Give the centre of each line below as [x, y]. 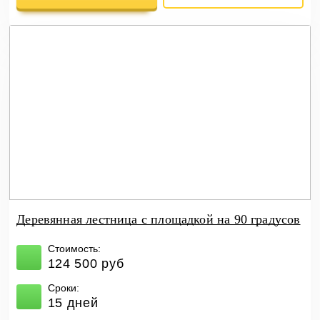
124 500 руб [86, 264]
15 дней [73, 303]
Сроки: [63, 288]
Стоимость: [74, 249]
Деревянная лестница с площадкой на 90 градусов [159, 220]
